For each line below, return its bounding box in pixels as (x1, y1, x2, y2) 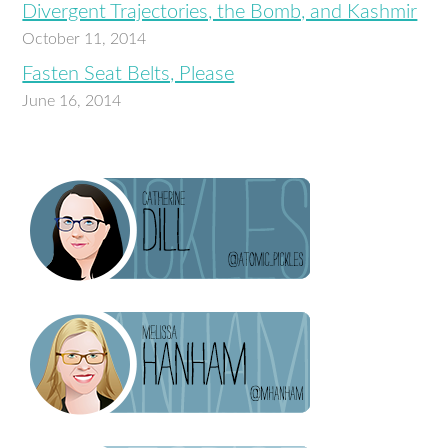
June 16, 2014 (22, 93, 122, 109)
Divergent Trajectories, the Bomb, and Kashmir (22, 2, 418, 22)
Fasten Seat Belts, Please (22, 64, 235, 84)
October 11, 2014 (22, 31, 147, 47)
